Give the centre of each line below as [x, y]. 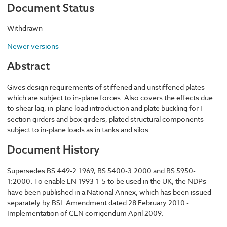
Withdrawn [25, 28]
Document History [53, 150]
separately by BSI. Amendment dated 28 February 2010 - [98, 202]
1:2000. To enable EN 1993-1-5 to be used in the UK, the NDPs [107, 181]
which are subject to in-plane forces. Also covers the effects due [110, 97]
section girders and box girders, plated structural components [105, 119]
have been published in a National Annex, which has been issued [109, 192]
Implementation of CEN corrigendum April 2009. [85, 213]
